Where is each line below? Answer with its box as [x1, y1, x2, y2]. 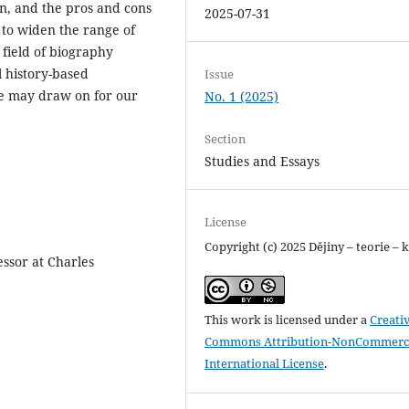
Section [204, 130, 246, 147]
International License [204, 354, 325, 372]
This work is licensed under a [204, 310, 371, 328]
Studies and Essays [204, 152, 320, 170]
